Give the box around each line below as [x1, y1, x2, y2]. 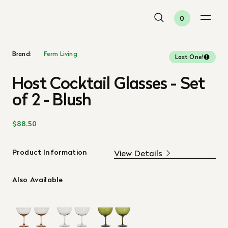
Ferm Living [43, 49, 77, 58]
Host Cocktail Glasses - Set [12, 71, 205, 95]
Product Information [12, 147, 88, 157]
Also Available [12, 175, 63, 185]
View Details [114, 147, 162, 159]
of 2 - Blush [12, 88, 92, 111]
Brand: [12, 49, 32, 58]
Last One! [175, 52, 204, 61]
